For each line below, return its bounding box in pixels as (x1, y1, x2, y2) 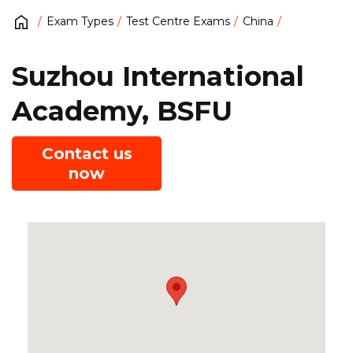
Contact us (41, 143, 132, 163)
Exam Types (46, 14, 113, 29)
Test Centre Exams (126, 14, 230, 29)
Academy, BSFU (12, 94, 232, 128)
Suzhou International (12, 59, 304, 93)
